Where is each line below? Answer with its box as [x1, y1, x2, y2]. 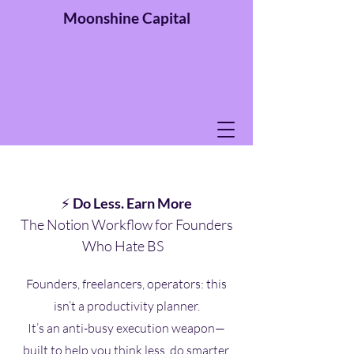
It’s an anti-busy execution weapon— [28, 320, 225, 336]
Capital [141, 9, 190, 27]
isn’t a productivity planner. [53, 298, 200, 314]
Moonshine [62, 9, 142, 27]
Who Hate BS [82, 237, 171, 254]
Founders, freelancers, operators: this [26, 276, 227, 292]
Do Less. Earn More [73, 194, 192, 212]
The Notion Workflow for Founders [20, 216, 233, 233]
